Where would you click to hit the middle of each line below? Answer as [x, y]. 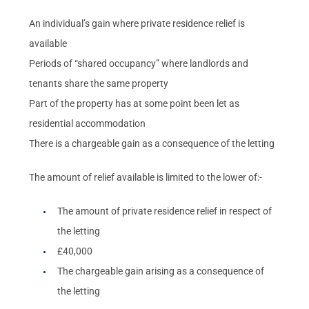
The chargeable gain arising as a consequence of [161, 271]
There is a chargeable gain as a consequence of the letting [152, 143]
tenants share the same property [99, 83]
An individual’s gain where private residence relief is [137, 23]
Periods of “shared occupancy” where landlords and [139, 63]
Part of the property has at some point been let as [134, 103]
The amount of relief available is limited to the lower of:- [146, 177]
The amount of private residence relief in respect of [165, 211]
